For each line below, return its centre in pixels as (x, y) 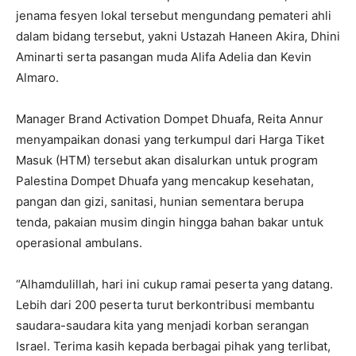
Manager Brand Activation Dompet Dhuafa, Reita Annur (170, 119)
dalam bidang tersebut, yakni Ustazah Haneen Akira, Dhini (178, 36)
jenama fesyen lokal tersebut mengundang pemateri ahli (174, 15)
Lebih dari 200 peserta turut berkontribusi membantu (165, 305)
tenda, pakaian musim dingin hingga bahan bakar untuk (170, 222)
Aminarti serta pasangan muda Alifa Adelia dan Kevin (164, 57)
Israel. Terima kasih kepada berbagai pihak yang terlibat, (173, 346)
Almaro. (37, 77)
